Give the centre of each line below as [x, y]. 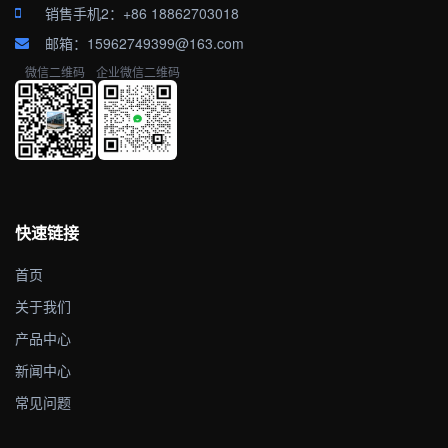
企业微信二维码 [137, 71]
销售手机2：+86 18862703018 [142, 12]
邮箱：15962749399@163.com [144, 42]
